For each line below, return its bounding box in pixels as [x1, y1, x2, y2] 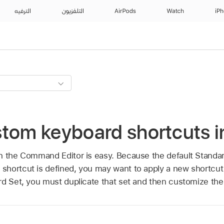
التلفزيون [58, 8, 83, 14]
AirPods [113, 8, 136, 14]
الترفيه [13, 8, 31, 14]
